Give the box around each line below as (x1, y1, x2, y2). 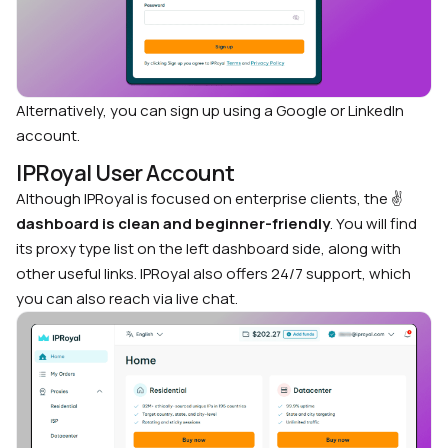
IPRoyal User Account (16, 157, 235, 188)
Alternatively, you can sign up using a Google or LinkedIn (16, 99, 404, 121)
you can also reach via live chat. (16, 287, 238, 309)
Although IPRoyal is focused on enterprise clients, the (16, 187, 391, 209)
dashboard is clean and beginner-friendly (16, 212, 330, 234)
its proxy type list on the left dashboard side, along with (16, 237, 401, 259)
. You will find (330, 212, 417, 234)
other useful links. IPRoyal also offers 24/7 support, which (16, 262, 411, 284)
